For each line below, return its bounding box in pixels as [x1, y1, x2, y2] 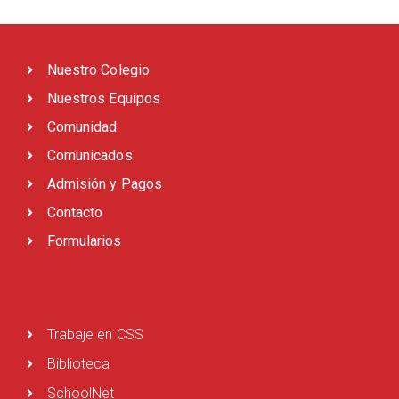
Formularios [46, 232, 122, 249]
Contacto [46, 204, 103, 221]
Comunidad [46, 118, 118, 135]
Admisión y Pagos [46, 175, 163, 192]
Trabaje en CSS [46, 326, 143, 343]
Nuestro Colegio [46, 61, 150, 78]
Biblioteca [46, 355, 110, 372]
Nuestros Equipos [46, 90, 161, 107]
